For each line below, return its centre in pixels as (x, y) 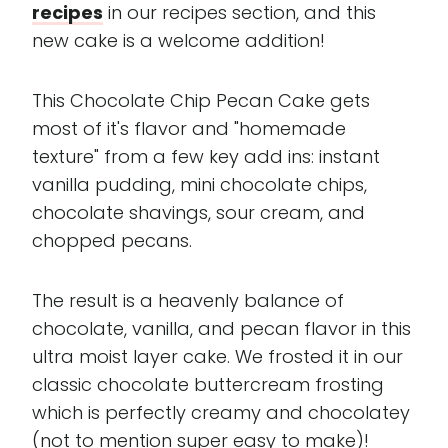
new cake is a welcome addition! (178, 40)
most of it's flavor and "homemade (189, 128)
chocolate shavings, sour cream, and (198, 212)
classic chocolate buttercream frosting (208, 384)
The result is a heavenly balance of (188, 300)
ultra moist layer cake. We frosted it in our (217, 356)
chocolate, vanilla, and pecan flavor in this (221, 328)
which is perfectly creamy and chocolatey (221, 412)
